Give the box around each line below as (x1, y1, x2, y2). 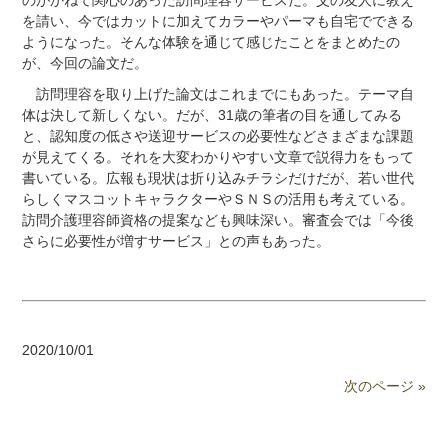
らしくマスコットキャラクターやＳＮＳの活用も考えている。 (21, 190, 414, 207)
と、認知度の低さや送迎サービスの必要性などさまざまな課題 (21, 127, 414, 144)
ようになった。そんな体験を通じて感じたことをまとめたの (21, 33, 400, 50)
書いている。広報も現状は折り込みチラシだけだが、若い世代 (21, 169, 414, 186)
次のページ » (344, 377, 427, 394)
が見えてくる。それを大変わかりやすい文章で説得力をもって (21, 148, 414, 165)
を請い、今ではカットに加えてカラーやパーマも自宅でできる (21, 12, 414, 29)
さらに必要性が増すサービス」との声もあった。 (21, 232, 330, 249)
